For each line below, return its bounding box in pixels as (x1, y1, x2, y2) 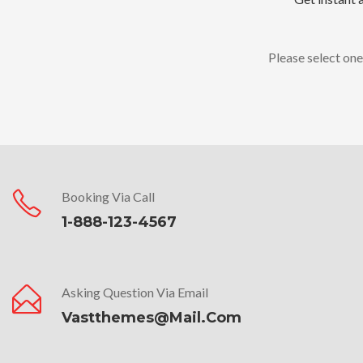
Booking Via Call (62, 189, 155, 205)
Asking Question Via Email (62, 284, 208, 301)
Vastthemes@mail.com (62, 309, 241, 327)
